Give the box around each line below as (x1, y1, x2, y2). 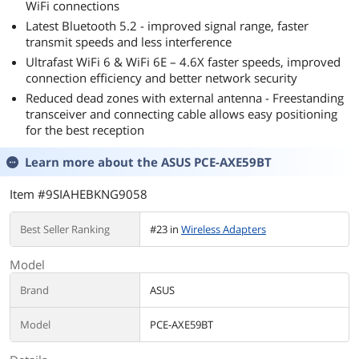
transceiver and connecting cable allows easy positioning (26, 106, 337, 122)
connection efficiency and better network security (26, 70, 297, 86)
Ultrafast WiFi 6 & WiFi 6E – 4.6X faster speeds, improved (26, 54, 341, 70)
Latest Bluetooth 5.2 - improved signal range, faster (26, 18, 309, 34)
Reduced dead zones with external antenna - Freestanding (26, 90, 344, 106)
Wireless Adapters (181, 222, 266, 236)
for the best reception (26, 122, 144, 138)
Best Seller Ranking (20, 222, 110, 236)
